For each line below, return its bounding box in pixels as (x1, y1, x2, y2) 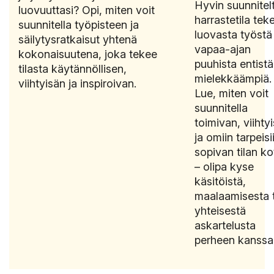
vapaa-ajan (194, 42, 251, 56)
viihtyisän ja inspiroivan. (18, 76, 136, 90)
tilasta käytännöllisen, (18, 62, 127, 75)
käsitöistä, (194, 174, 246, 188)
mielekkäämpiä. (194, 72, 272, 85)
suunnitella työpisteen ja (18, 18, 139, 31)
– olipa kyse (194, 160, 254, 173)
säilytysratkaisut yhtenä (18, 32, 137, 46)
